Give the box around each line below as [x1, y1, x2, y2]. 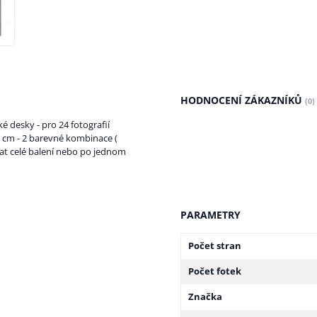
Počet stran [188, 239, 241, 253]
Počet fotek [188, 265, 241, 278]
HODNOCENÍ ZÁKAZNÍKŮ [180, 93, 305, 108]
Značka [188, 290, 222, 304]
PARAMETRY [180, 208, 241, 222]
